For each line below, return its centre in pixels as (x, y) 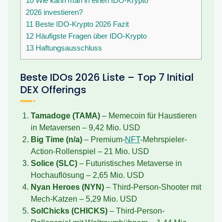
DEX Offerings (53, 90)
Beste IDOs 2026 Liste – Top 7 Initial (107, 78)
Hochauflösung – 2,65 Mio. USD (87, 175)
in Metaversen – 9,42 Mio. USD (85, 128)
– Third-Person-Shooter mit (153, 187)
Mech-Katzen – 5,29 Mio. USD (84, 199)
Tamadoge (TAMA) (65, 116)
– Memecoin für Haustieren (148, 116)
